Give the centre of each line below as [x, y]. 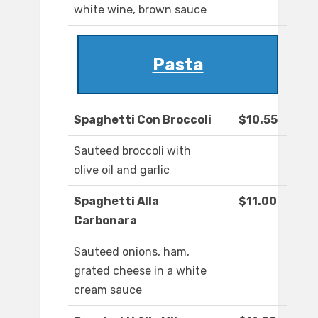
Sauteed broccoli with [132, 151]
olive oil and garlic [122, 170]
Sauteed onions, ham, [132, 252]
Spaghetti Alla [116, 202]
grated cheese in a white [140, 271]
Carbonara [105, 221]
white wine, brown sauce [140, 10]
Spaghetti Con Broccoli [143, 120]
